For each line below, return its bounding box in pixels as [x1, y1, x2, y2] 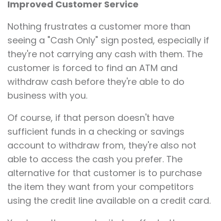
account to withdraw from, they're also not [7, 139, 196, 152]
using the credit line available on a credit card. [7, 194, 211, 207]
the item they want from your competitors [7, 181, 194, 193]
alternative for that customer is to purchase [7, 167, 202, 180]
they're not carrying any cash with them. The [7, 48, 203, 61]
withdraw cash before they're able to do [7, 75, 184, 88]
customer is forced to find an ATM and [7, 62, 178, 74]
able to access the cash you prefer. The [7, 153, 183, 166]
